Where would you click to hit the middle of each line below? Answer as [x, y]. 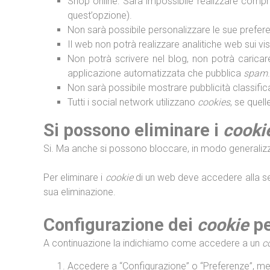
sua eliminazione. [80, 192]
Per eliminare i [74, 177]
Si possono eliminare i [133, 130]
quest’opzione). [100, 15]
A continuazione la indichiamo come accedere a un [153, 243]
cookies [214, 102]
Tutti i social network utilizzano [133, 102]
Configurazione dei [120, 225]
